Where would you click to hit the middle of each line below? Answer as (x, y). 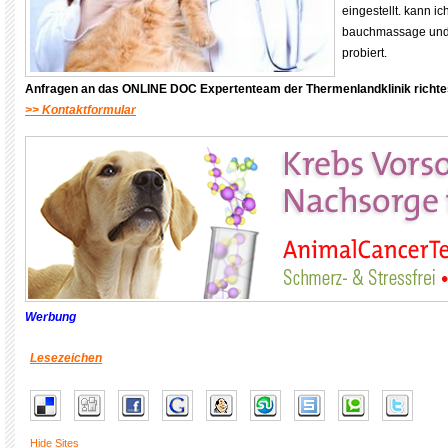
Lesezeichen (66, 358)
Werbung (50, 317)
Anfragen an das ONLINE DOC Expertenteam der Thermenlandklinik (218, 89)
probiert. (364, 53)
